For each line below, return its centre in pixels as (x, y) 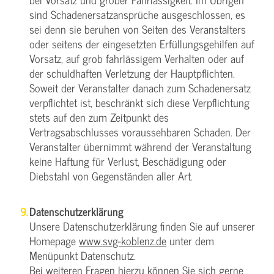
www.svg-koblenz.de (123, 240)
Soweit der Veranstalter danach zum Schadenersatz (140, 87)
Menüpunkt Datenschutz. (83, 255)
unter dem (190, 240)
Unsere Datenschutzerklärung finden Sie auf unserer (142, 226)
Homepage (54, 240)
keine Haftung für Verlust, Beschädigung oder (128, 161)
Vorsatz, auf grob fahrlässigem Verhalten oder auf (137, 58)
